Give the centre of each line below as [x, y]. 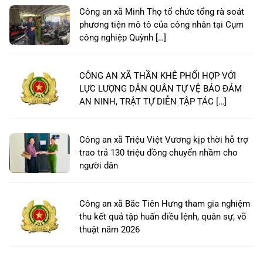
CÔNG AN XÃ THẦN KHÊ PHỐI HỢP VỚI [158, 76]
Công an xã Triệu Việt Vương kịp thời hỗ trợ [164, 140]
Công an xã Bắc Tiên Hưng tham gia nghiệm [165, 204]
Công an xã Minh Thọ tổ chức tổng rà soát [162, 12]
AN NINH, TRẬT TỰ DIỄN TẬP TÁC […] [153, 102]
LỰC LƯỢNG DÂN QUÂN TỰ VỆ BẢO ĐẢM [161, 89]
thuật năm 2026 [109, 230]
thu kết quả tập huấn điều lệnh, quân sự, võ [163, 217]
